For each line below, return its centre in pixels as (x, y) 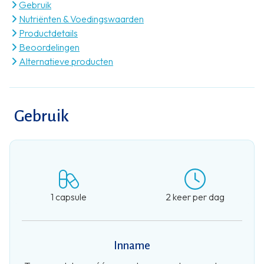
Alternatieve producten (66, 61)
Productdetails (48, 33)
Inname (132, 245)
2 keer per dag (195, 197)
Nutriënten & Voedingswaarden (81, 19)
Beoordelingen (49, 47)
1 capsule (68, 197)
